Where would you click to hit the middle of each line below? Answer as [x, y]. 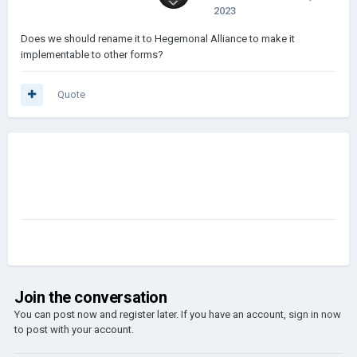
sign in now [315, 314]
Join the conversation [91, 297]
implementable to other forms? [92, 55]
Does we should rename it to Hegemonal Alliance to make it [158, 39]
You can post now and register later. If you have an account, [151, 314]
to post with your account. [74, 330]
